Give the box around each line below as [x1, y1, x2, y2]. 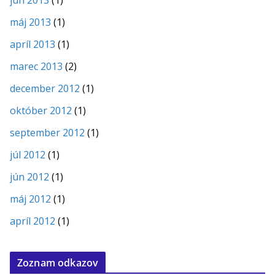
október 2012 [10, 103, 72, 117]
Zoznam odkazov [17, 255, 99, 269]
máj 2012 [10, 192, 51, 206]
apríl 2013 [10, 37, 55, 51]
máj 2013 [10, 15, 51, 29]
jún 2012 [10, 169, 49, 184]
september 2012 [10, 125, 85, 139]
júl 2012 [10, 147, 45, 161]
